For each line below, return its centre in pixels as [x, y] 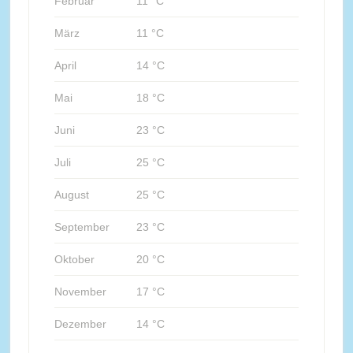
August [71, 194]
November [80, 291]
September [82, 227]
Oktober [74, 259]
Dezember [80, 323]
